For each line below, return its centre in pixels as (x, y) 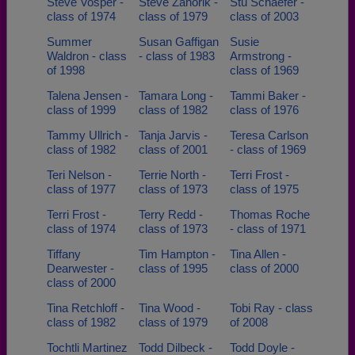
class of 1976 (264, 110)
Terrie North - (172, 175)
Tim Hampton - (177, 254)
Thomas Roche (270, 214)
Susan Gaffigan (178, 42)
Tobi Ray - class (271, 308)
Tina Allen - (258, 254)
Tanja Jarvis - (173, 135)
